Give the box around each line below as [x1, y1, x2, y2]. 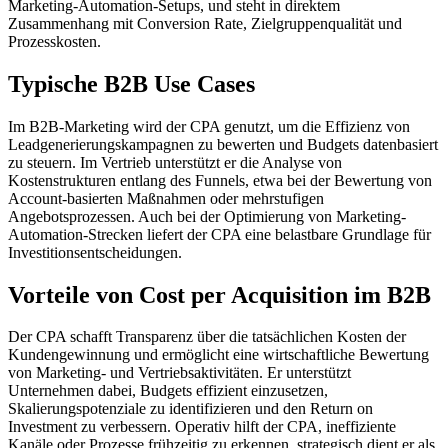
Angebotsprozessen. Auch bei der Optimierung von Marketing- [8, 207, 406, 225]
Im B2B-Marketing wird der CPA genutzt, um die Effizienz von [8, 117, 410, 135]
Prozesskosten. [8, 32, 101, 50]
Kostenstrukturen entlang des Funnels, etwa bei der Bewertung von [8, 171, 432, 189]
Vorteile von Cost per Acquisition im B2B [8, 281, 431, 308]
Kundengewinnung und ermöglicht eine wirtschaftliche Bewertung [8, 346, 429, 364]
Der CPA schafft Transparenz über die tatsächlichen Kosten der [8, 328, 406, 346]
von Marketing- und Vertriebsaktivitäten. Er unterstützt [8, 364, 351, 382]
